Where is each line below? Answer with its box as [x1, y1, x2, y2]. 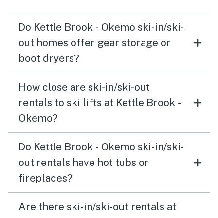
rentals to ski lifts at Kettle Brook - [18, 96, 181, 109]
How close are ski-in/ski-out [18, 81, 150, 93]
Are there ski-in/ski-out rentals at [18, 200, 176, 213]
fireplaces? [18, 172, 73, 184]
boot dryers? [18, 52, 79, 64]
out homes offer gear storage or [18, 36, 171, 49]
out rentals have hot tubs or [18, 156, 149, 168]
